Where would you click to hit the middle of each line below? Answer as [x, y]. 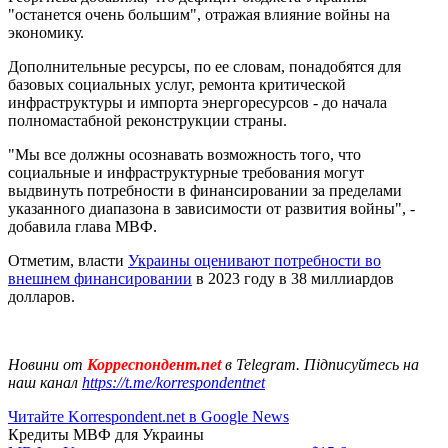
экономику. [46, 32]
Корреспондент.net [154, 364]
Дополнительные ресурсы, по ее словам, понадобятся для [204, 66]
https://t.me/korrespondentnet [173, 382]
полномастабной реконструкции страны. [147, 120]
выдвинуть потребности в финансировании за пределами [205, 190]
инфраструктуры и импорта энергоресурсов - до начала [197, 102]
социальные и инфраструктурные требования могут [186, 172]
